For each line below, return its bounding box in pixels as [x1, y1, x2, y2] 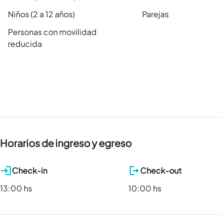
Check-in [12, 165, 47, 176]
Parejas [142, 9, 169, 20]
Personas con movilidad [8, 27, 97, 37]
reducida [8, 38, 42, 49]
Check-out [140, 165, 182, 176]
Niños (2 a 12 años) [8, 9, 75, 20]
